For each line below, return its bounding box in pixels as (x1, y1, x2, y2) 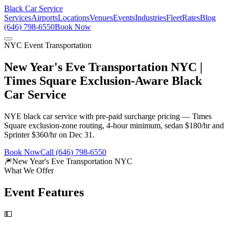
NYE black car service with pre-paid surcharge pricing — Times (4, 111, 212, 121)
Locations (58, 13, 89, 22)
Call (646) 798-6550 (40, 147, 106, 156)
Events (113, 13, 135, 22)
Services (4, 13, 31, 22)
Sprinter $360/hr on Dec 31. (4, 130, 95, 139)
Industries (135, 13, 166, 22)
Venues (89, 13, 113, 22)
